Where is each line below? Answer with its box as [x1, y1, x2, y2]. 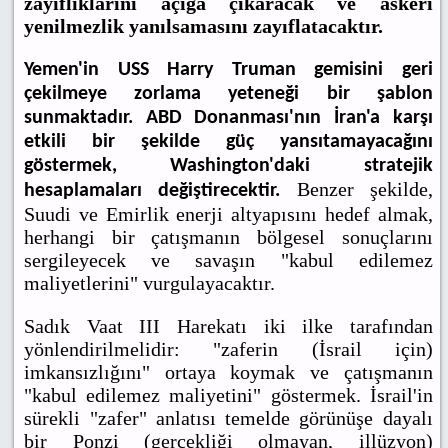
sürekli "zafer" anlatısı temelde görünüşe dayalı [24, 407, 433, 430]
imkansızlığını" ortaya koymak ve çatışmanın [24, 361, 433, 384]
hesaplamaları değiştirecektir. [24, 181, 297, 202]
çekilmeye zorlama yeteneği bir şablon [24, 84, 433, 105]
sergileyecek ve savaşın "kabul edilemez [24, 249, 433, 272]
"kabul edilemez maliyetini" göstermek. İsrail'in [24, 384, 433, 407]
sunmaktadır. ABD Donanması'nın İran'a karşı [24, 108, 433, 129]
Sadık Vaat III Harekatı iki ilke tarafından [24, 315, 433, 338]
